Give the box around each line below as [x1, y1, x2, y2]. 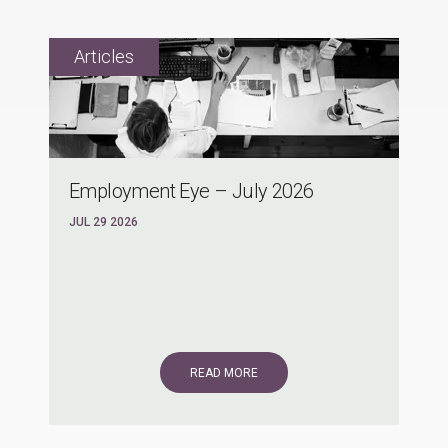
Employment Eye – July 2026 [69, 179, 314, 204]
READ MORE [190, 366, 258, 381]
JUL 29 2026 [69, 215, 138, 230]
